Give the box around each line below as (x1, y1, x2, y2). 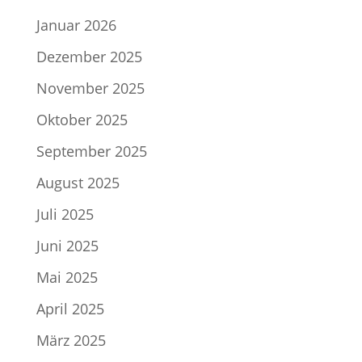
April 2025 (36, 299, 104, 318)
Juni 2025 (36, 236, 99, 255)
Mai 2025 (36, 267, 98, 287)
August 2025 (36, 173, 120, 192)
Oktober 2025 (36, 110, 128, 129)
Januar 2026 (36, 15, 116, 35)
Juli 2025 (36, 204, 94, 224)
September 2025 (36, 141, 147, 161)
